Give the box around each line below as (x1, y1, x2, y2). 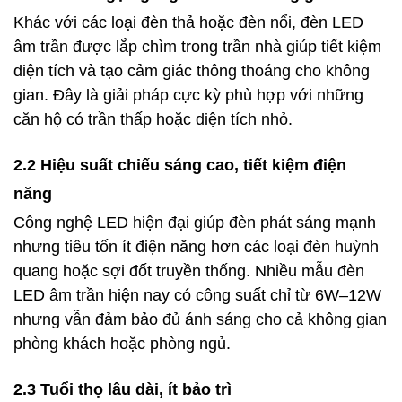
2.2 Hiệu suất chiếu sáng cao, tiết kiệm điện (13, 155, 346, 174)
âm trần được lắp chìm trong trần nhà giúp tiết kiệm (13, 37, 381, 56)
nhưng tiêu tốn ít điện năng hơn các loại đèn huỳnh (13, 237, 379, 256)
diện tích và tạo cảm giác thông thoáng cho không (13, 61, 370, 80)
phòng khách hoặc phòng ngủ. (13, 334, 231, 353)
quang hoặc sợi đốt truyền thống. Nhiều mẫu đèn (13, 261, 364, 280)
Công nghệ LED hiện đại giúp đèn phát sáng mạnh (13, 213, 376, 232)
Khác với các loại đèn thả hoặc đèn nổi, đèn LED (13, 13, 363, 31)
